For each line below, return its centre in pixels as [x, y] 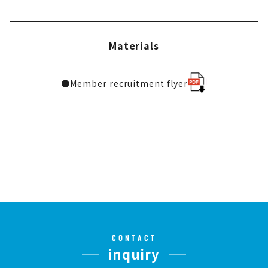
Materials [134, 45]
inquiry [134, 254]
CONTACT [134, 238]
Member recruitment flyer [129, 83]
